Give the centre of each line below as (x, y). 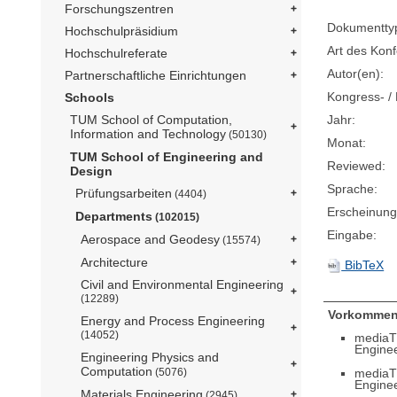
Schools (90, 98)
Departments (114, 217)
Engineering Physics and (150, 358)
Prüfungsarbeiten (124, 194)
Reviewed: (357, 166)
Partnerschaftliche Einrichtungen (156, 76)
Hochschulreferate (116, 54)
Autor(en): (356, 74)
